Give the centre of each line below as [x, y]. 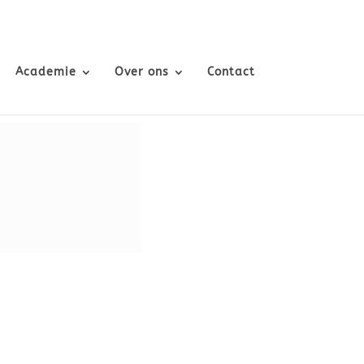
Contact [231, 72]
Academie [45, 72]
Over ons [141, 72]
